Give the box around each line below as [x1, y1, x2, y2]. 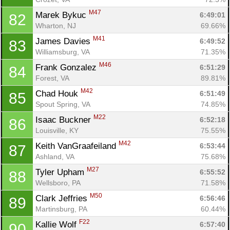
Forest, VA [35, 73, 69, 82]
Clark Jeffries [35, 193, 90, 203]
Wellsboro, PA [35, 178, 81, 187]
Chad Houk [35, 88, 81, 99]
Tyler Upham [35, 167, 87, 177]
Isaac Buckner [35, 114, 93, 125]
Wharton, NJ [35, 21, 76, 30]
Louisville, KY [35, 126, 79, 135]
